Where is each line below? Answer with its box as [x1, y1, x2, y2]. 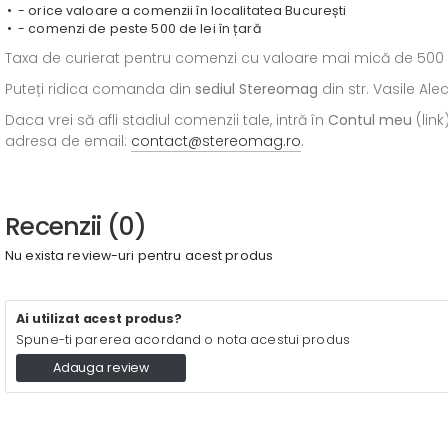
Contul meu [328, 110, 412, 130]
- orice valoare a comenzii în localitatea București [18, 2, 347, 19]
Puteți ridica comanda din [5, 79, 195, 99]
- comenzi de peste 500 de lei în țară [18, 20, 261, 37]
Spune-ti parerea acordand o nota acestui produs [16, 331, 350, 348]
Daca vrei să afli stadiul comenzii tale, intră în [5, 110, 328, 130]
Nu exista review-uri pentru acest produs [5, 247, 273, 264]
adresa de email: [5, 131, 131, 151]
